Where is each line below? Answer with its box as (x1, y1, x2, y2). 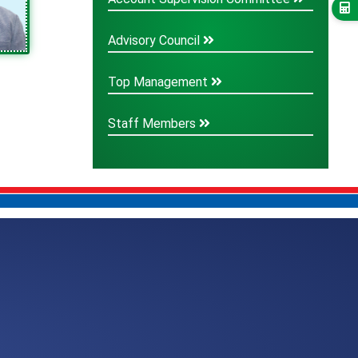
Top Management (108, 74, 212, 90)
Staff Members (108, 116, 200, 132)
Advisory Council (108, 33, 204, 49)
